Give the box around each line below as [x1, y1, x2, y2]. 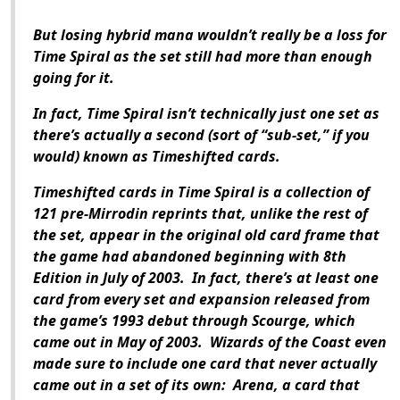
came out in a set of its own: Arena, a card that [33, 375, 360, 396]
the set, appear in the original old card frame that [33, 225, 379, 246]
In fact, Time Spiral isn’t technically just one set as [33, 104, 379, 124]
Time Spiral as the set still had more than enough [33, 46, 372, 67]
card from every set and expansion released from [33, 289, 370, 310]
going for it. [33, 68, 114, 88]
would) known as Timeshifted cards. [33, 146, 280, 167]
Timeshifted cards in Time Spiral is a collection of [33, 182, 370, 203]
